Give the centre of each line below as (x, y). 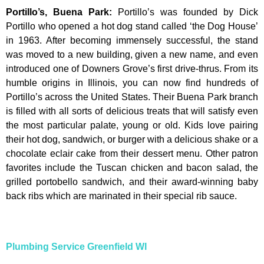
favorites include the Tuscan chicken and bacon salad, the (132, 167)
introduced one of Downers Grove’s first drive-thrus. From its (132, 68)
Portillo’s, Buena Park (57, 12)
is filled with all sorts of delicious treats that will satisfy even (132, 111)
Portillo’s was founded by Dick (188, 12)
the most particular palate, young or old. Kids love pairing (132, 125)
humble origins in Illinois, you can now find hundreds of (132, 82)
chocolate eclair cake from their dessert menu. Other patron (132, 153)
